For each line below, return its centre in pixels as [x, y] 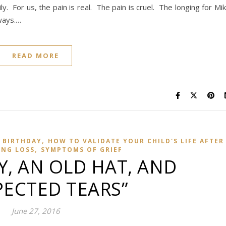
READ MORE [36, 55]
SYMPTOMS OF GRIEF [81, 150]
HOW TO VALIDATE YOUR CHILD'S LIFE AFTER [136, 141]
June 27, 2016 [36, 211]
